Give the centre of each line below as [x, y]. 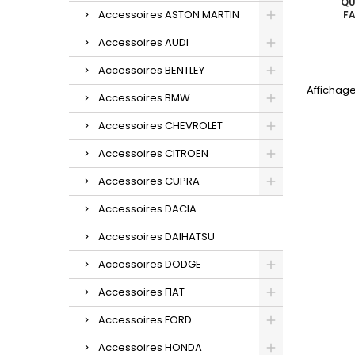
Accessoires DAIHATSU [157, 236]
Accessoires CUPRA [149, 181]
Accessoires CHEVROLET [160, 125]
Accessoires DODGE [150, 264]
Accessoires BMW [144, 97]
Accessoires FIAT [141, 292]
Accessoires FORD [145, 319]
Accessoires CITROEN [153, 153]
